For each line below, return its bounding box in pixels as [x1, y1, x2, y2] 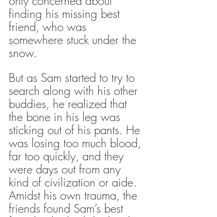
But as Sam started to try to [9, 69, 138, 85]
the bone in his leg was [9, 108, 124, 124]
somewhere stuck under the [9, 31, 139, 47]
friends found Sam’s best [9, 200, 126, 216]
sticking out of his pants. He [9, 122, 143, 138]
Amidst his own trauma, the [9, 187, 140, 203]
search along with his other [9, 82, 141, 98]
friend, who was [9, 18, 90, 34]
